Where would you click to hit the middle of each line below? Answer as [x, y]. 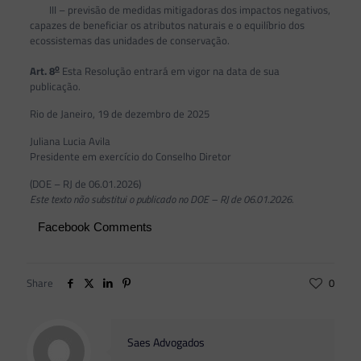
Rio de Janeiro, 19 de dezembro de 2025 [119, 113]
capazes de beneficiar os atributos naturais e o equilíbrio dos [167, 25]
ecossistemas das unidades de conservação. [129, 40]
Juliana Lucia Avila [70, 141]
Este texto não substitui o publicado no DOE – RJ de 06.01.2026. [161, 199]
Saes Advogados [166, 342]
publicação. [55, 86]
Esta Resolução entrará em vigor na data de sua [169, 71]
